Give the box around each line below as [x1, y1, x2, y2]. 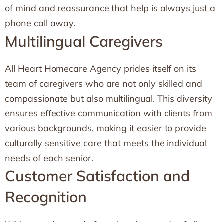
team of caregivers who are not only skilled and [5, 78, 202, 89]
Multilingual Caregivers [5, 32, 163, 51]
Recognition [5, 187, 87, 206]
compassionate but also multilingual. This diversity [5, 93, 212, 104]
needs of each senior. [5, 152, 93, 164]
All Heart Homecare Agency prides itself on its [5, 63, 196, 74]
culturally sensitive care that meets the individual [5, 137, 207, 149]
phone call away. [5, 17, 75, 29]
